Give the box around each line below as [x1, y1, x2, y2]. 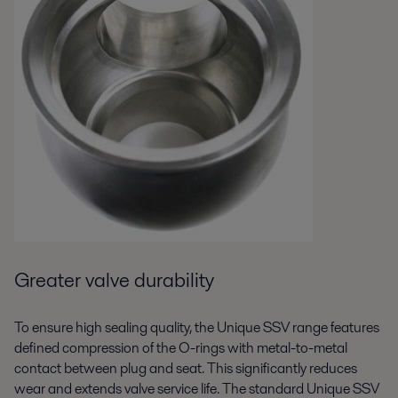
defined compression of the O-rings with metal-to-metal [14, 337, 347, 358]
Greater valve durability [14, 265, 214, 294]
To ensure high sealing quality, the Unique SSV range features [14, 316, 379, 338]
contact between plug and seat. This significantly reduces [14, 357, 357, 378]
